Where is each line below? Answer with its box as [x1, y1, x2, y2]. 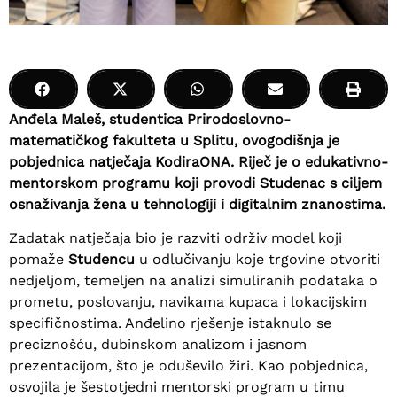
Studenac [260, 175, 330, 191]
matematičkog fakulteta [9, 132, 175, 149]
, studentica [101, 111, 187, 128]
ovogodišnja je [237, 132, 339, 149]
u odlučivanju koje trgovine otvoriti [135, 251, 380, 269]
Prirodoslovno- [187, 111, 291, 128]
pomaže [9, 251, 68, 269]
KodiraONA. [155, 153, 234, 170]
